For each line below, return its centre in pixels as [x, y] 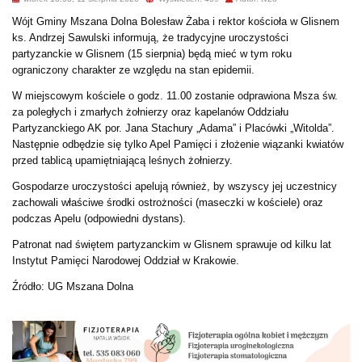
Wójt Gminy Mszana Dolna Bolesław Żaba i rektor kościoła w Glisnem [176, 21]
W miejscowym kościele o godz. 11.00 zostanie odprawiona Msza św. [175, 95]
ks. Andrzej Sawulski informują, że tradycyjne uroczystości [150, 37]
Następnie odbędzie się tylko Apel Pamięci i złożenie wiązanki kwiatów [178, 144]
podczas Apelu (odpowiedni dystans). [99, 218]
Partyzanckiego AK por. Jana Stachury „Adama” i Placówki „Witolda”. [173, 128]
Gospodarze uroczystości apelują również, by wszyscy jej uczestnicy [175, 186]
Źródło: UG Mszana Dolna [73, 286]
